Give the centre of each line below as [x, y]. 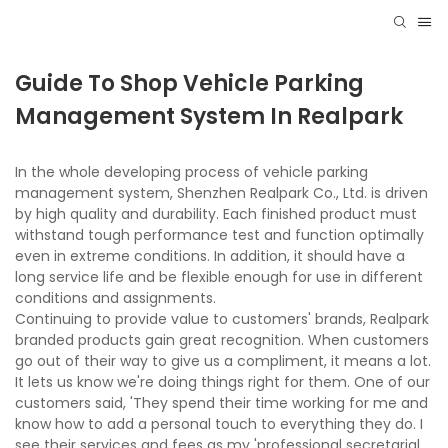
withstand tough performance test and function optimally [219, 235]
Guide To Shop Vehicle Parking [189, 84]
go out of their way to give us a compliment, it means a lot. [223, 361]
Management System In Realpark [209, 117]
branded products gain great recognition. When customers [222, 340]
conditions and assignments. [115, 298]
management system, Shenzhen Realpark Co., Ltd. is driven [221, 193]
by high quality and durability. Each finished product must [216, 214]
